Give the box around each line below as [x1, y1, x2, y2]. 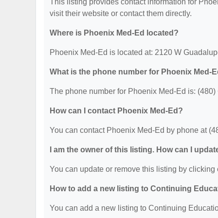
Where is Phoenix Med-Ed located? [50, 29, 179, 37]
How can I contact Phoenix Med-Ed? [50, 107, 183, 115]
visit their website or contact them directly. [50, 9, 192, 18]
